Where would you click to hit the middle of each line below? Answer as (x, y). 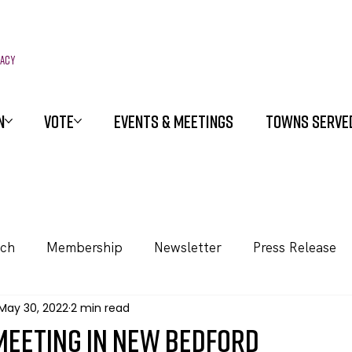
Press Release (295, 247)
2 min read (100, 308)
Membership (84, 247)
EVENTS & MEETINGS (173, 121)
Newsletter (188, 247)
